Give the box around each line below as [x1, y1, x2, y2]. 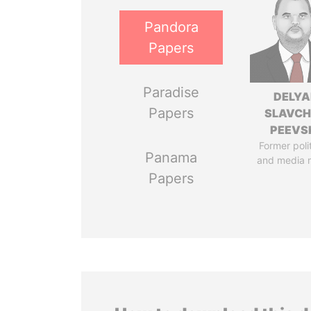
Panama [145, 149, 198, 166]
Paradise [143, 84, 200, 101]
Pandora [144, 19, 199, 35]
